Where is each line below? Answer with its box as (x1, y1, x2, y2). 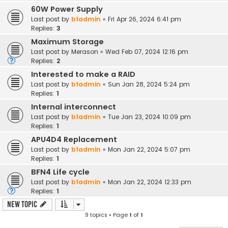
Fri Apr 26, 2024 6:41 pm (108, 15, 181, 24)
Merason (71, 47, 98, 56)
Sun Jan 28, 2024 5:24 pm (108, 80, 190, 89)
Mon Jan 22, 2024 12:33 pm (108, 178, 191, 187)
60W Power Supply (31, 4, 103, 15)
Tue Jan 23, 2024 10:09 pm (108, 112, 191, 122)
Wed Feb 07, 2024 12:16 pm (105, 47, 188, 56)
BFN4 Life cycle (31, 167, 90, 178)
